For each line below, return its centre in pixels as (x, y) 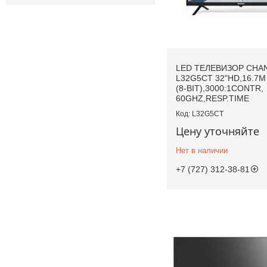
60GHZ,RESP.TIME (212, 99)
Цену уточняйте (218, 131)
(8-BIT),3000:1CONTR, (220, 89)
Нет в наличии (202, 151)
